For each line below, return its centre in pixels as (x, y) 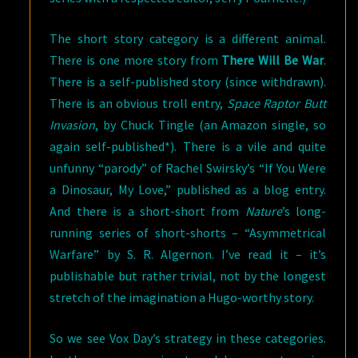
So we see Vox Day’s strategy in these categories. (188, 338)
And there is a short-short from (147, 211)
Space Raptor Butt (276, 103)
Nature (263, 211)
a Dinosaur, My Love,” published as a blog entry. (188, 189)
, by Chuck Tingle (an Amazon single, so (211, 125)
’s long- (304, 211)
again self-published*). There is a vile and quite (188, 146)
